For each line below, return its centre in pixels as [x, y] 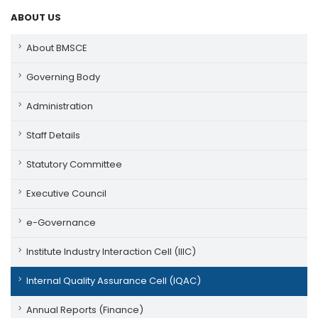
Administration [60, 106]
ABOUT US [36, 17]
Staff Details [53, 135]
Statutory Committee [74, 164]
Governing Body [63, 77]
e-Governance [61, 223]
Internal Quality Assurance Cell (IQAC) [114, 281]
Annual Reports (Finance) [85, 310]
